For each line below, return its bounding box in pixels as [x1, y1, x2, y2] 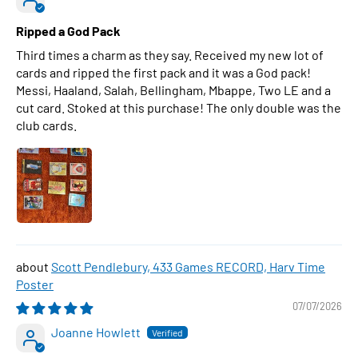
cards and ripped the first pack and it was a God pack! [16, 65, 311, 80]
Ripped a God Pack [16, 23, 121, 38]
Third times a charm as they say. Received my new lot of [16, 47, 324, 62]
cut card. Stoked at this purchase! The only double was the [16, 100, 341, 115]
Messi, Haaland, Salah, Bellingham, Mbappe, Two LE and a [16, 82, 331, 97]
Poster [16, 276, 54, 292]
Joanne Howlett [51, 324, 141, 340]
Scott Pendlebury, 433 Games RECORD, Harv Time [51, 259, 325, 274]
